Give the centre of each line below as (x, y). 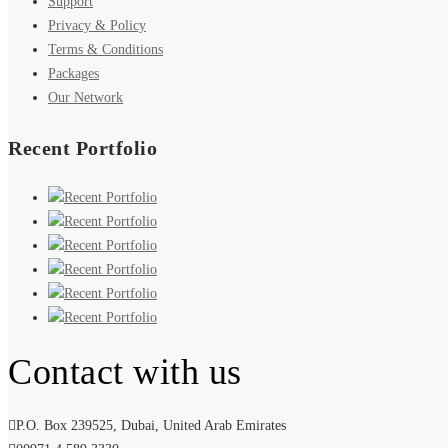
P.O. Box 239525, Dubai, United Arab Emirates (151, 425)
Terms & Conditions (105, 50)
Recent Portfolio (82, 148)
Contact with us (125, 372)
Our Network (85, 98)
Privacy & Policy (97, 26)
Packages (73, 74)
